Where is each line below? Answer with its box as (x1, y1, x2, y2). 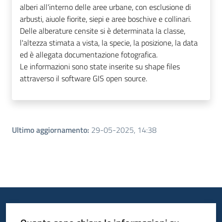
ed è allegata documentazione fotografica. (20, 48, 158, 60)
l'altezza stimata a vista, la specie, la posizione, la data (20, 36, 198, 49)
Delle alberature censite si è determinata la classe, (20, 24, 185, 37)
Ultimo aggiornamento (12, 123, 87, 136)
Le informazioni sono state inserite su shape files (20, 60, 180, 72)
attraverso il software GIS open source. (20, 72, 147, 84)
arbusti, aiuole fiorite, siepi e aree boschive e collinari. (20, 12, 191, 25)
